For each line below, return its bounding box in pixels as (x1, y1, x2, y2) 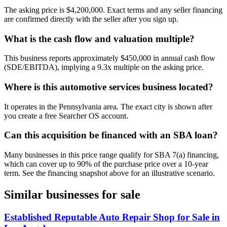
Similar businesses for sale (4, 188, 140, 202)
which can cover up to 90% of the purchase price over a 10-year (4, 160, 208, 169)
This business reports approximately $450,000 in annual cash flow (4, 54, 215, 63)
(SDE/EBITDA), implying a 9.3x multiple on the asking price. (4, 63, 204, 72)
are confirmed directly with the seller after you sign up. (4, 14, 178, 23)
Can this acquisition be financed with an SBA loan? (4, 130, 218, 141)
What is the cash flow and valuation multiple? (4, 33, 195, 44)
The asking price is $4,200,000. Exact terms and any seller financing (4, 5, 222, 14)
